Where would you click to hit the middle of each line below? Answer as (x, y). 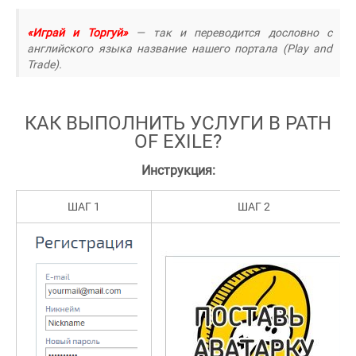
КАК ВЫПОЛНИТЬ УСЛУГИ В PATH (178, 123)
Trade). (44, 64)
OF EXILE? (178, 141)
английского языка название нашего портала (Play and (180, 48)
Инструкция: (178, 170)
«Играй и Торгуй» (77, 33)
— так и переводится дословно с (230, 33)
